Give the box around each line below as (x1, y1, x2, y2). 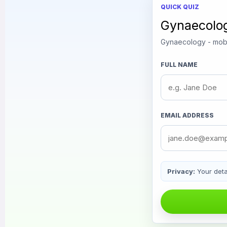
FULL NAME (161, 61, 198, 68)
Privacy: (167, 167, 195, 175)
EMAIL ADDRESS (161, 111, 214, 119)
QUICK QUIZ (161, 3, 199, 11)
